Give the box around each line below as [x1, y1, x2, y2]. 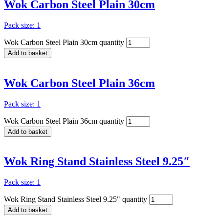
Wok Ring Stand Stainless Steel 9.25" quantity [4, 195, 147, 204]
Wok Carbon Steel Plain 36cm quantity [4, 116, 124, 125]
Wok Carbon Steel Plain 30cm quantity [4, 38, 124, 46]
